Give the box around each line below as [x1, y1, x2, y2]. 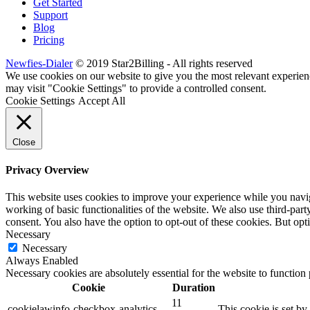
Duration [172, 282, 215, 294]
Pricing [33, 33, 64, 46]
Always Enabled [6, 255, 78, 267]
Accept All [78, 94, 125, 107]
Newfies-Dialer [6, 57, 73, 69]
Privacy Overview [6, 163, 89, 176]
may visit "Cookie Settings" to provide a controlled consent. [6, 82, 266, 94]
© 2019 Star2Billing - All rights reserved [73, 57, 253, 69]
